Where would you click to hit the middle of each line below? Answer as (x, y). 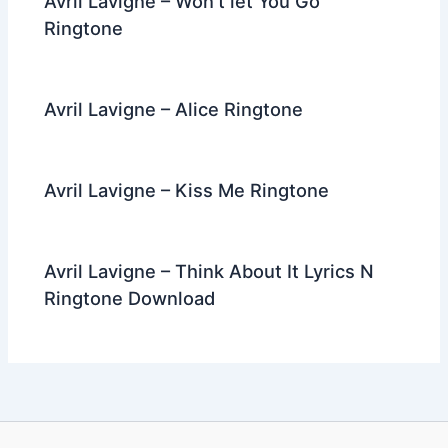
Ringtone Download (130, 298)
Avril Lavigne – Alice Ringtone (174, 108)
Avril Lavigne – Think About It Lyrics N (209, 271)
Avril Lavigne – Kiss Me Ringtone (187, 189)
